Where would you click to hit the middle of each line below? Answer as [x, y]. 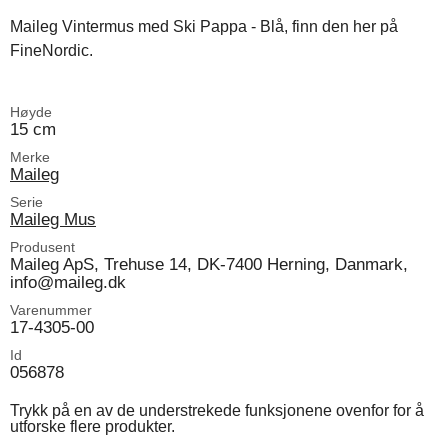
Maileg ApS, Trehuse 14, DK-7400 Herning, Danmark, [209, 264]
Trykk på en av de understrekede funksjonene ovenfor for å [217, 411]
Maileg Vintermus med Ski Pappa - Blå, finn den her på [204, 27]
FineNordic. [51, 51]
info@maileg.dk [68, 282]
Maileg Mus [53, 219]
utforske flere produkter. [92, 427]
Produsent [42, 247]
